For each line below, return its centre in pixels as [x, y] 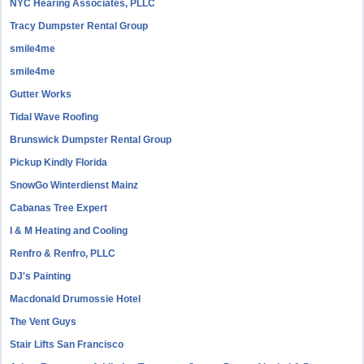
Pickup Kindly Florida [59, 162]
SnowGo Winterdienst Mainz [74, 185]
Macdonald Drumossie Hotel [76, 299]
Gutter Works [41, 94]
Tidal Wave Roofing [54, 117]
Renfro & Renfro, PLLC [63, 253]
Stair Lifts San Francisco [67, 344]
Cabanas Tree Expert [59, 208]
